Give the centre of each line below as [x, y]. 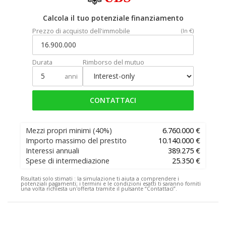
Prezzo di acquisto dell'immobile [81, 31]
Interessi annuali [52, 150]
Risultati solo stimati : [48, 178]
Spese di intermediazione [68, 160]
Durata [42, 62]
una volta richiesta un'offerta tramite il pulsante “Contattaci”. [99, 188]
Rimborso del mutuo [114, 62]
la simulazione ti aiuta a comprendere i [127, 178]
